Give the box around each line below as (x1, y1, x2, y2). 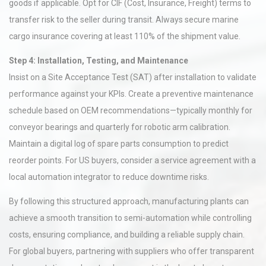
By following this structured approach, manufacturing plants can (9, 197, 249, 206)
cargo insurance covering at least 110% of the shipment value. (9, 31, 240, 41)
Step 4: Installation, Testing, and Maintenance (9, 56, 188, 65)
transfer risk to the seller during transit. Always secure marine (9, 15, 239, 24)
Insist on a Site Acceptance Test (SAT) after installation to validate (9, 72, 256, 82)
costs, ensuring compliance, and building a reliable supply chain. (9, 230, 245, 239)
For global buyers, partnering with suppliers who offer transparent (9, 246, 254, 256)
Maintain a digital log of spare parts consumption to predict (9, 139, 229, 148)
